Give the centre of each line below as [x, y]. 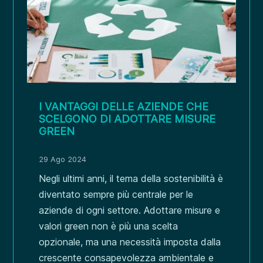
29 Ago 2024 [63, 159]
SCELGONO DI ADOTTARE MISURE [127, 119]
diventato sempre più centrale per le [116, 194]
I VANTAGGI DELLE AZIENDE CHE [124, 106]
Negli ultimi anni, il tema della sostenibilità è [131, 178]
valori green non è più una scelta [109, 226]
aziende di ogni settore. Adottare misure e [130, 210]
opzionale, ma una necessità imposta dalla [130, 242]
